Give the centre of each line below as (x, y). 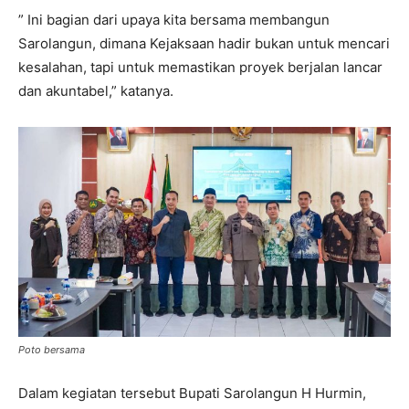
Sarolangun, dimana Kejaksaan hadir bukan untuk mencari (204, 44)
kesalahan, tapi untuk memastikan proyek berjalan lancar (200, 68)
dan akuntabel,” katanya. (96, 91)
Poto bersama (52, 349)
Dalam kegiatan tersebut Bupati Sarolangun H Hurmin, (192, 393)
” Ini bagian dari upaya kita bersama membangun (174, 20)
